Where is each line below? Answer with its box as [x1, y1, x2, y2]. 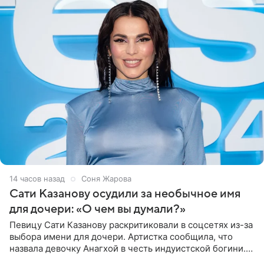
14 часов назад [9, 174, 65, 184]
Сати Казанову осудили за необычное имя [9, 187, 240, 201]
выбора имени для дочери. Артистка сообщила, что [9, 231, 233, 243]
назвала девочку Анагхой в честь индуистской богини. [9, 243, 246, 255]
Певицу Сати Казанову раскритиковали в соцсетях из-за [9, 219, 253, 231]
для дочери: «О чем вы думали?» [9, 203, 186, 216]
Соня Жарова [81, 174, 131, 184]
